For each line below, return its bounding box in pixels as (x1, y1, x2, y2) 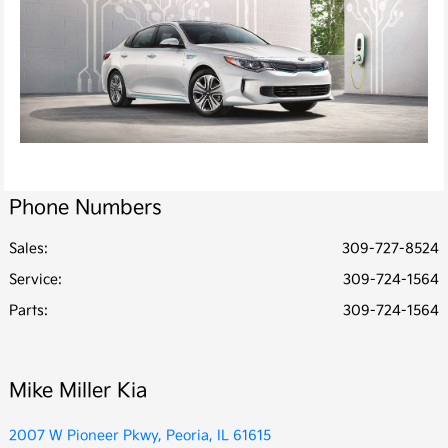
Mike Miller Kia (9, 379, 147, 404)
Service (9, 271, 58, 289)
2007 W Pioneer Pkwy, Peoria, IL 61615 (9, 427, 271, 445)
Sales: (9, 240, 48, 258)
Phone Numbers (9, 196, 162, 221)
